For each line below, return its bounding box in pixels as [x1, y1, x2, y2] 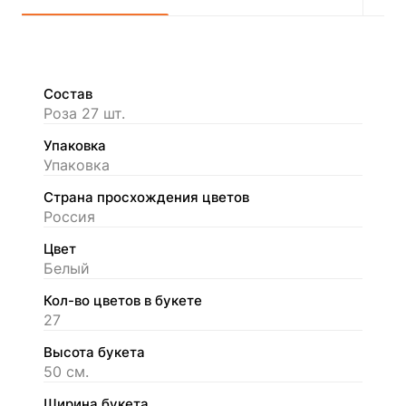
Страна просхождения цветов [43, 188, 249, 206]
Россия [43, 207, 95, 226]
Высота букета [43, 343, 145, 361]
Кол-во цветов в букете [43, 292, 202, 309]
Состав [43, 85, 92, 102]
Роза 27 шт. [43, 103, 125, 122]
